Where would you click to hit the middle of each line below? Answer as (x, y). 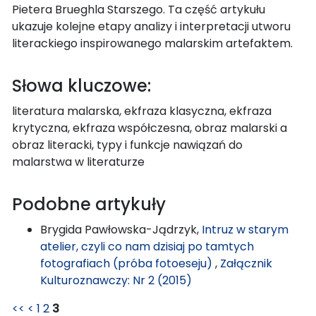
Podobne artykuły (89, 204)
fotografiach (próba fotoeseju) (128, 263)
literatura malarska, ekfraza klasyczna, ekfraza (142, 111)
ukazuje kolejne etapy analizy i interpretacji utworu (151, 26)
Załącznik (246, 263)
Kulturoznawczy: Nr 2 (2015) (116, 280)
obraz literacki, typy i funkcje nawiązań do (127, 145)
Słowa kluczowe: (81, 85)
